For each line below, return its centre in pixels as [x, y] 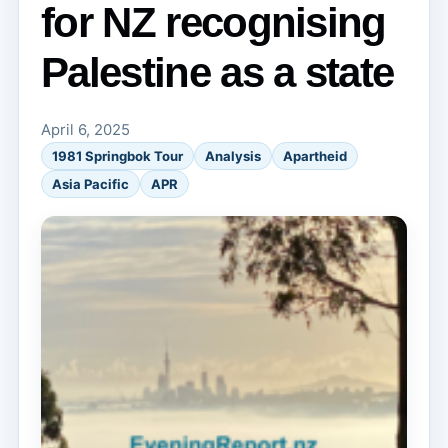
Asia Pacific [90, 184]
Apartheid [315, 156]
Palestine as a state [217, 72]
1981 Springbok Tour [117, 156]
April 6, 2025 [85, 130]
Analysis [233, 156]
